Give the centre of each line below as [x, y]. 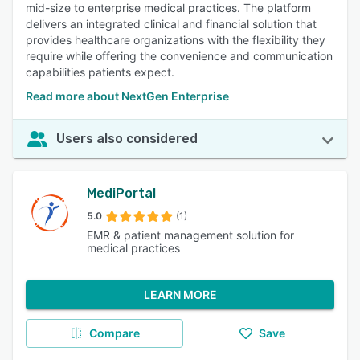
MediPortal [121, 193]
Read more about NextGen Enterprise [127, 96]
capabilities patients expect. [100, 72]
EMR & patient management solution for [190, 235]
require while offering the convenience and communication [179, 56]
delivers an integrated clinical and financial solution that [171, 24]
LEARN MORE [180, 295]
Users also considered [127, 139]
